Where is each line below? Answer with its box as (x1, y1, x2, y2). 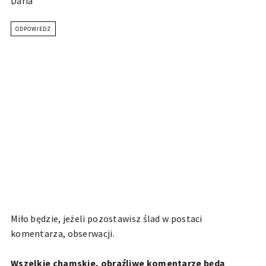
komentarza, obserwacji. (10, 227, 115, 240)
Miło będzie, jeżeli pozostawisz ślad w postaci (10, 213, 202, 225)
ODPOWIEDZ (15, 25, 51, 33)
